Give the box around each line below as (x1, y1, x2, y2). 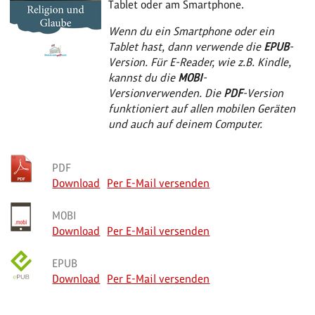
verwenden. (145, 86, 205, 100)
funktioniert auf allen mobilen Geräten (108, 101, 296, 115)
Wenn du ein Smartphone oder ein (108, 24, 275, 38)
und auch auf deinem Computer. (108, 117, 263, 131)
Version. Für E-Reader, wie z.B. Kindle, (108, 55, 292, 69)
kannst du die (108, 70, 179, 84)
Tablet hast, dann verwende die (108, 39, 264, 53)
